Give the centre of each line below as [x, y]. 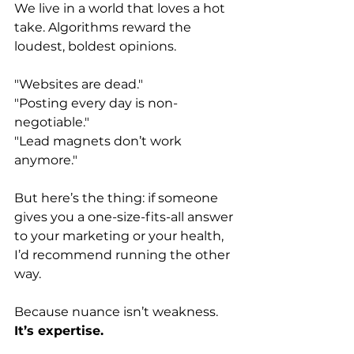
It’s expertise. [59, 330]
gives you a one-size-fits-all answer [125, 217]
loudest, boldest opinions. [95, 46]
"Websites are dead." [79, 84]
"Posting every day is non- [96, 103]
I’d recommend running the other [124, 254]
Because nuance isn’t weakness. [116, 311]
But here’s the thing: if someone [118, 198]
